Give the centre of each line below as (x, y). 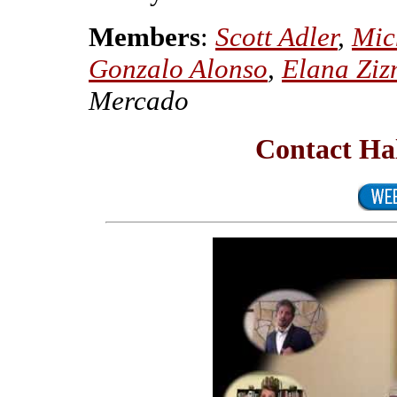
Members (144, 36)
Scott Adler (276, 36)
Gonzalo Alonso (178, 68)
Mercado (139, 100)
